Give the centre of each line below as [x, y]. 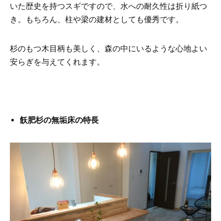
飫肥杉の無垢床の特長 [59, 120]
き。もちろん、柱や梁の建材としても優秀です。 [97, 19]
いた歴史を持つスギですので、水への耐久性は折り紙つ [109, 6]
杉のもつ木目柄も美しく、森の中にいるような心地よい [109, 49]
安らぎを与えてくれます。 [57, 62]
